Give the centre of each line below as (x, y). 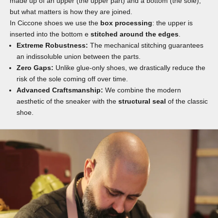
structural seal (142, 101)
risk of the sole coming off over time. (72, 79)
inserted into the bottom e (50, 34)
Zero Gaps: (35, 67)
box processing (126, 23)
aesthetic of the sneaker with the (67, 101)
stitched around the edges (135, 34)
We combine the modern (142, 90)
